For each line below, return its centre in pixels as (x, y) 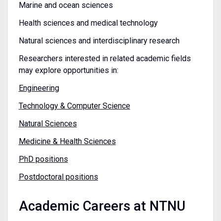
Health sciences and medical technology (88, 23)
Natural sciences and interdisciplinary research (99, 40)
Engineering (39, 88)
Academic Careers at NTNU (102, 206)
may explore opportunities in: (68, 70)
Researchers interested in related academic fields (105, 58)
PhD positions (43, 159)
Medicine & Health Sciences (67, 141)
